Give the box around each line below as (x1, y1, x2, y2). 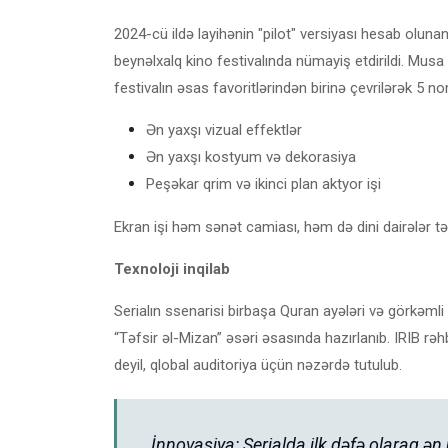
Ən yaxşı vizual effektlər (146, 120, 302, 139)
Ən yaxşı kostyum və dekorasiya (146, 147, 356, 166)
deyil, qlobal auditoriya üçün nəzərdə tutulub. (114, 355, 402, 374)
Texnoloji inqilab (114, 259, 230, 278)
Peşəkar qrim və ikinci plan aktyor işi (146, 174, 381, 193)
